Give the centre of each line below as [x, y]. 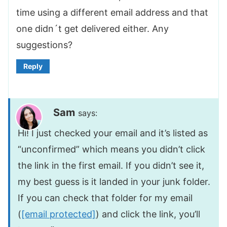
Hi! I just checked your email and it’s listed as [113, 133]
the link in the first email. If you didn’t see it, [111, 166]
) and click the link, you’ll [148, 214]
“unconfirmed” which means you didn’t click [111, 149]
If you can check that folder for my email [105, 198]
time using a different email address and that [112, 12]
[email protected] [59, 214]
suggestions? [44, 45]
